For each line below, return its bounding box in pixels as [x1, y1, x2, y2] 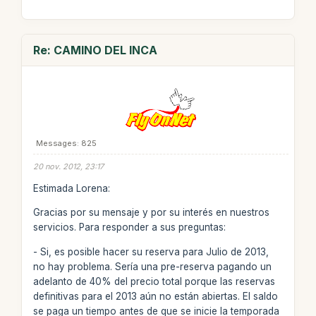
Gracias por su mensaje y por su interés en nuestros [32, 207, 269, 218]
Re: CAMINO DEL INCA [32, 43, 157, 57]
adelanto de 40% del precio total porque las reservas [32, 275, 275, 287]
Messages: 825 [35, 138, 97, 148]
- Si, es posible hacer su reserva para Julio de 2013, [32, 245, 269, 257]
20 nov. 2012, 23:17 [32, 162, 104, 171]
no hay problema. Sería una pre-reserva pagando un [32, 260, 272, 272]
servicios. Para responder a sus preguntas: [32, 221, 226, 233]
